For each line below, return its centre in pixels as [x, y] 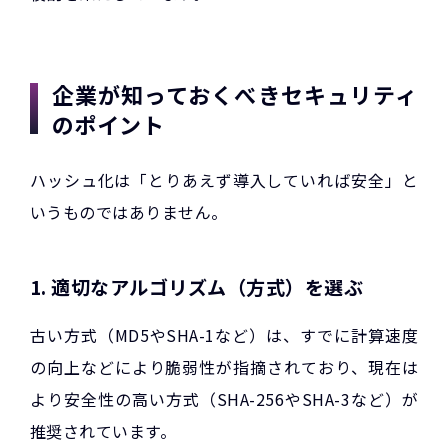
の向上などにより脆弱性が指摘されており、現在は [224, 366]
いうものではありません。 [129, 211]
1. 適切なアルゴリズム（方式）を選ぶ [197, 286]
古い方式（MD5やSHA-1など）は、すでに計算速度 [224, 334]
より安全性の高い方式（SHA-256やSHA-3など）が [224, 398]
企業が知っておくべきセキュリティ [235, 93]
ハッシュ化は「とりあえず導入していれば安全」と [224, 179]
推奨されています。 [103, 430]
